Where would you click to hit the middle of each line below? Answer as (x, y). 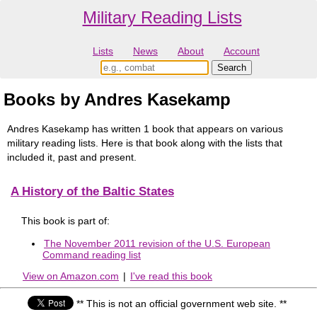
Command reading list (92, 254)
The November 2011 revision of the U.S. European (157, 243)
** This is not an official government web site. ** (181, 303)
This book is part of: (65, 220)
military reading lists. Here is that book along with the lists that (145, 143)
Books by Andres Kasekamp (117, 100)
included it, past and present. (72, 157)
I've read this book (171, 276)
